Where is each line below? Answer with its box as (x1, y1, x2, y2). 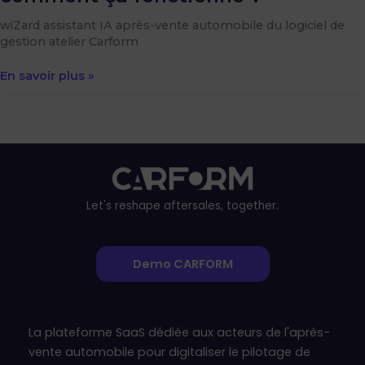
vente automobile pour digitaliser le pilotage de (29, 343, 310, 360)
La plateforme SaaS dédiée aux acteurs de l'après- (29, 323, 330, 341)
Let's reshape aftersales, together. (86, 197, 279, 213)
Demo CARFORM (132, 255, 233, 272)
